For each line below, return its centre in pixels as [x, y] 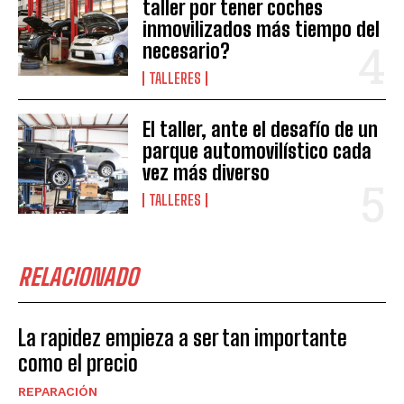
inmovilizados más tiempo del [262, 30]
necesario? [187, 51]
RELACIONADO [78, 276]
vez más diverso [207, 173]
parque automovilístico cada [257, 151]
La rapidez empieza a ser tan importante [183, 337]
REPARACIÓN [58, 391]
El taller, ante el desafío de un [261, 130]
